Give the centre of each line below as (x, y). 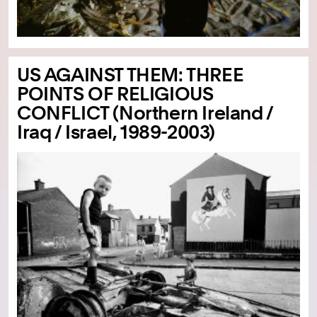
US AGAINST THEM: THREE (131, 75)
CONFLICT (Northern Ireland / (145, 113)
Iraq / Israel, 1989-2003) (116, 132)
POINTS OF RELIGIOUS (115, 94)
